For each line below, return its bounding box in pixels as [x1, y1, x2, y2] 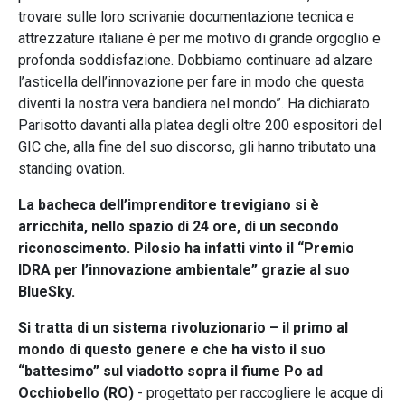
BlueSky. [18, 282, 75, 300]
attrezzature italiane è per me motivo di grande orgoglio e [18, 29, 381, 47]
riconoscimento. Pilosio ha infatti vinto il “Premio [18, 239, 354, 257]
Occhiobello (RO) [18, 383, 134, 401]
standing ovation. [18, 159, 125, 177]
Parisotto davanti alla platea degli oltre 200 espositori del [18, 116, 381, 134]
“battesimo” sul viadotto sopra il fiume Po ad [18, 362, 323, 380]
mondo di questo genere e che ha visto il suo [18, 340, 325, 358]
